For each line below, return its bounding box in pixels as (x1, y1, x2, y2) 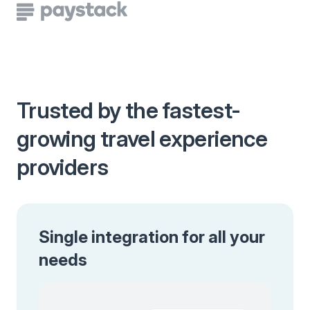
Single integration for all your (39, 227, 265, 247)
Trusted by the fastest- (17, 97, 241, 124)
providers (17, 154, 109, 181)
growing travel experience (17, 125, 267, 152)
